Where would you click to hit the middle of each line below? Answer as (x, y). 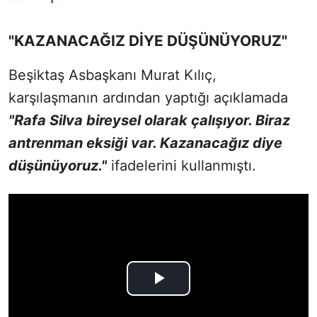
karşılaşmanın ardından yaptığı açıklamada (148, 97)
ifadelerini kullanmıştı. (181, 165)
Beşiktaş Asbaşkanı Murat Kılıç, (113, 75)
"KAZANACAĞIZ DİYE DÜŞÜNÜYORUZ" (148, 40)
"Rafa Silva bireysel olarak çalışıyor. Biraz (149, 120)
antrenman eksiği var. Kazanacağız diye (145, 143)
